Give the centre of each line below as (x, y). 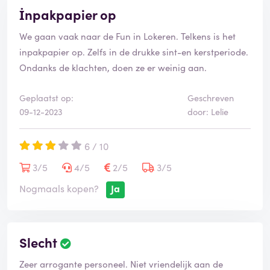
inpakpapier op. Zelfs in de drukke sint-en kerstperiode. (134, 52)
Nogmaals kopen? (59, 188)
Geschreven (210, 98)
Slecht (38, 242)
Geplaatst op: (46, 98)
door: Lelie (208, 112)
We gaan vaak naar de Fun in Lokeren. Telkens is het (127, 36)
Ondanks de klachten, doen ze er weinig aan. (113, 67)
